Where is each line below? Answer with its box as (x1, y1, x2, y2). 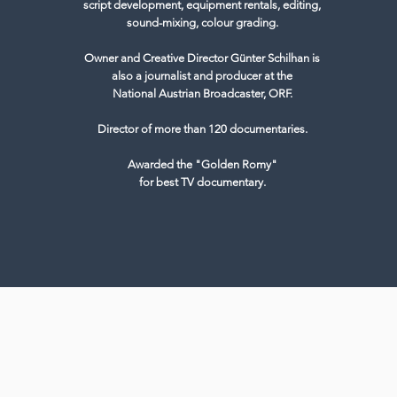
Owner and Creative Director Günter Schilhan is (84, 51, 321, 65)
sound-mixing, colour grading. (126, 16, 278, 29)
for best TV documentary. (138, 175, 266, 189)
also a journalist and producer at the (112, 69, 293, 82)
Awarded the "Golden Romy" (127, 158, 277, 171)
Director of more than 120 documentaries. (97, 122, 307, 136)
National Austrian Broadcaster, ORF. (112, 87, 292, 100)
